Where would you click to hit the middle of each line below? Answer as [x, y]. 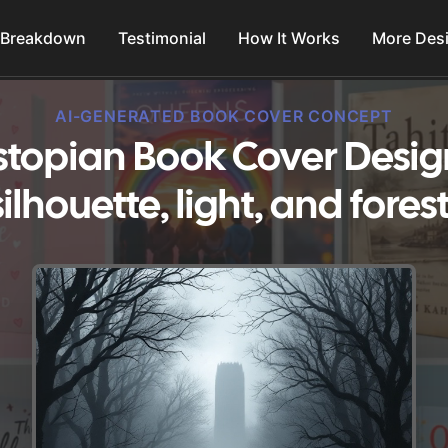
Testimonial [162, 38]
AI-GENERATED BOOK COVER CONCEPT [224, 116]
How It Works [289, 38]
